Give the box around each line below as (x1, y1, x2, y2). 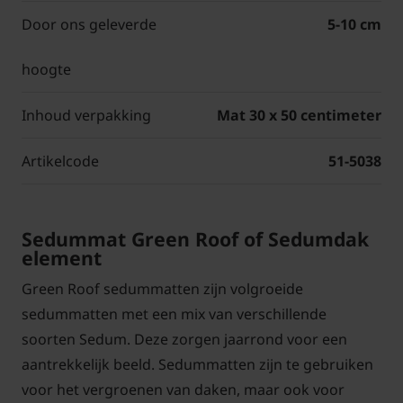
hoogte (22, 59, 71, 80)
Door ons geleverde (22, 14, 157, 35)
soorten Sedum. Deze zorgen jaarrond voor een (22, 329, 347, 350)
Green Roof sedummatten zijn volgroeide (22, 279, 303, 300)
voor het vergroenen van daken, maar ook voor (22, 380, 345, 400)
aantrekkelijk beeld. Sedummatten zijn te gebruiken (22, 354, 373, 375)
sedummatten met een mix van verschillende (22, 304, 327, 325)
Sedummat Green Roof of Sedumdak (22, 226, 369, 253)
